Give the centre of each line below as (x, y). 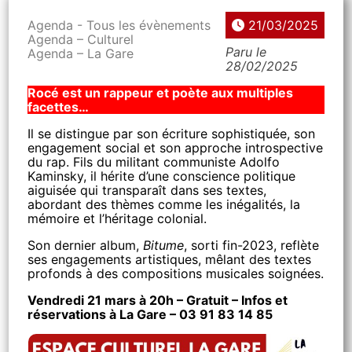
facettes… (59, 107)
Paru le (246, 52)
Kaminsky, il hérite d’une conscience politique (162, 176)
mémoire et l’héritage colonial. (117, 218)
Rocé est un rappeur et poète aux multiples (161, 93)
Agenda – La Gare (81, 53)
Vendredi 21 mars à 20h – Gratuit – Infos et (158, 300)
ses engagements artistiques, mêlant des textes (170, 259)
